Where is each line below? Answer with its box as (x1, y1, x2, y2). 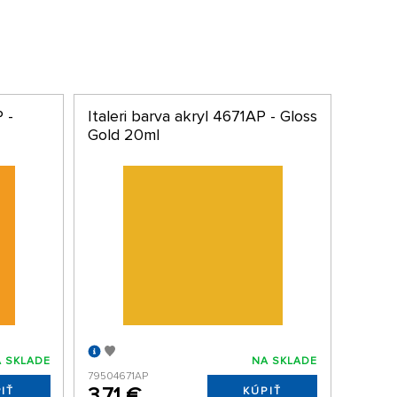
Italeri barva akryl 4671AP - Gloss (87, 106, 317, 127)
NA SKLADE (252, 354, 318, 368)
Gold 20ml (87, 125, 160, 145)
